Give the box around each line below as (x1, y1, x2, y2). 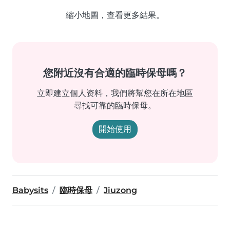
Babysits (12, 185, 48, 195)
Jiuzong (104, 185, 137, 195)
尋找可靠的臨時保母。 (74, 101, 156, 110)
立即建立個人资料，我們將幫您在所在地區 (37, 88, 193, 98)
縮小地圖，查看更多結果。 (66, 10, 164, 20)
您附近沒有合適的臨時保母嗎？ (43, 67, 187, 79)
